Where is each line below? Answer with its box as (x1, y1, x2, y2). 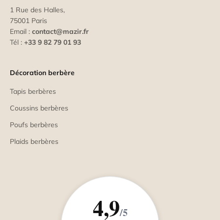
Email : (10, 27, 32, 36)
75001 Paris (10, 16, 47, 25)
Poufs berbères (10, 120, 58, 129)
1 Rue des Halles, (10, 5, 65, 14)
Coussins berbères (10, 103, 68, 112)
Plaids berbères (10, 137, 58, 146)
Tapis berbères (10, 86, 56, 96)
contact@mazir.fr (32, 27, 89, 36)
